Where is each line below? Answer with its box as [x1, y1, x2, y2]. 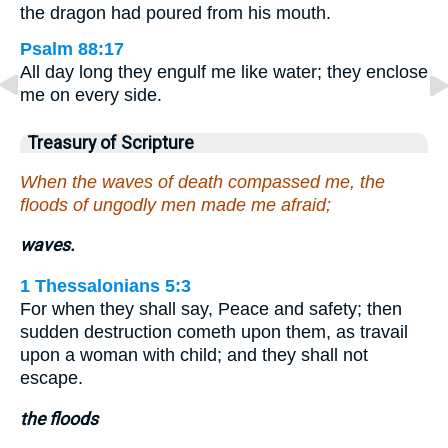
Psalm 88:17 [20, 39, 124, 60]
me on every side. [20, 85, 162, 106]
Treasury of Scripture [28, 133, 194, 154]
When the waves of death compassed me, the [20, 171, 385, 192]
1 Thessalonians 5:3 [20, 275, 191, 296]
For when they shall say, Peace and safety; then [20, 298, 402, 319]
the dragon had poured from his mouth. [20, 3, 331, 24]
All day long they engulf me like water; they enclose [20, 62, 428, 83]
